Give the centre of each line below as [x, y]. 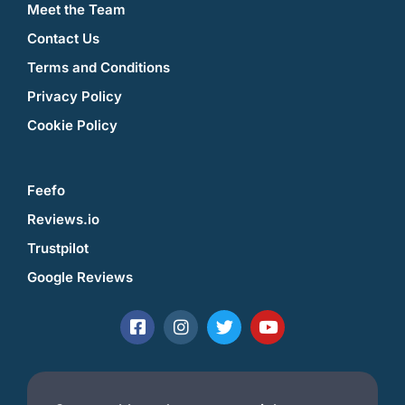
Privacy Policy [75, 96]
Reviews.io [63, 219]
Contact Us [63, 38]
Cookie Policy [72, 125]
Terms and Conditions [99, 67]
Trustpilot [58, 248]
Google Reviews [80, 277]
